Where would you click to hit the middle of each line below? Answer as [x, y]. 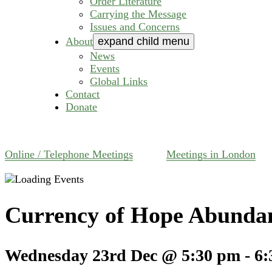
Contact [83, 94]
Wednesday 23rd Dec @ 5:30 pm [123, 256]
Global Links [119, 82]
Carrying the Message [138, 14]
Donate [82, 107]
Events [105, 69]
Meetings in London [211, 155]
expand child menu [144, 42]
